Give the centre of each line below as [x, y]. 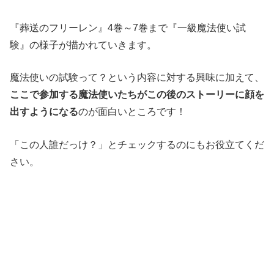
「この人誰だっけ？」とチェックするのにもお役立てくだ [137, 144]
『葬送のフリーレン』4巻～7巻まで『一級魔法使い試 [128, 28]
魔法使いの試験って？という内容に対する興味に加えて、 [137, 78]
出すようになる [44, 112]
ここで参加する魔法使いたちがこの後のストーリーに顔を [137, 95]
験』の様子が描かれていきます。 [83, 45]
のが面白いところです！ [132, 112]
